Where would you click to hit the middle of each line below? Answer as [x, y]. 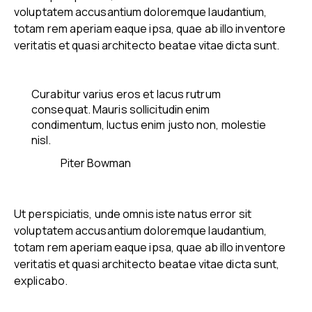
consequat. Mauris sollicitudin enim [121, 110]
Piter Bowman [96, 163]
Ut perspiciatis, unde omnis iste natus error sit [133, 213]
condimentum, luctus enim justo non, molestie [149, 125]
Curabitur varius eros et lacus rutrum [126, 94]
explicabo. [41, 280]
